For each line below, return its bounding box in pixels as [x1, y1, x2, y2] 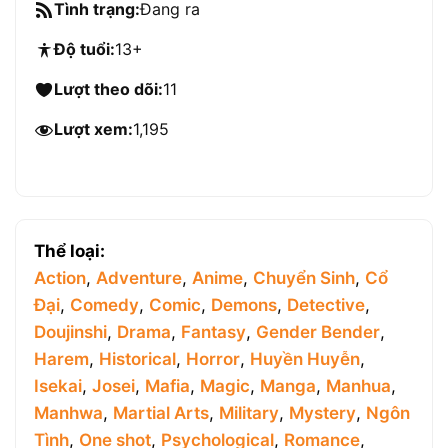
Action [34, 268, 86, 289]
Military [219, 403, 279, 424]
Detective [287, 295, 365, 316]
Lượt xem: [54, 118, 133, 139]
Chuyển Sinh [253, 268, 355, 289]
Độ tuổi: [54, 38, 115, 59]
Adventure [96, 268, 182, 289]
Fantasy [181, 322, 246, 343]
